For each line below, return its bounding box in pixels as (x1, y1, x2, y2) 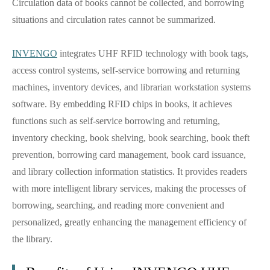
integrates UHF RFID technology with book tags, (57, 48, 248, 59)
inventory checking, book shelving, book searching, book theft (12, 133, 250, 143)
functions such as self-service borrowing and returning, (12, 116, 220, 127)
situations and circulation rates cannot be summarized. (12, 14, 216, 25)
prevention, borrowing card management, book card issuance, (12, 149, 246, 160)
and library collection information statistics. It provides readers (12, 166, 247, 177)
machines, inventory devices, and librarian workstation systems (12, 82, 251, 93)
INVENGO (12, 48, 57, 59)
